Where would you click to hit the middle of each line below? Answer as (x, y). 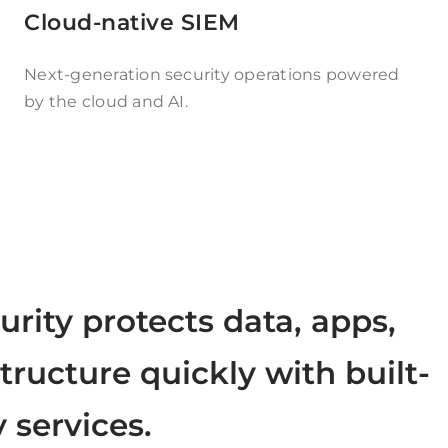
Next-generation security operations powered (212, 74)
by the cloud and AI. (106, 101)
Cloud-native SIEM (132, 21)
